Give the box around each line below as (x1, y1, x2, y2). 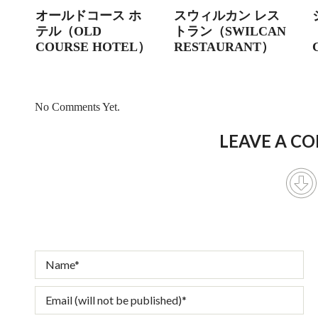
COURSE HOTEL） (35, 39, 151, 54)
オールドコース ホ (35, 8, 142, 23)
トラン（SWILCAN (174, 23, 287, 38)
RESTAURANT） (174, 39, 275, 54)
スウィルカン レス (174, 8, 280, 23)
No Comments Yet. (35, 100, 120, 113)
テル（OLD (35, 23, 102, 38)
